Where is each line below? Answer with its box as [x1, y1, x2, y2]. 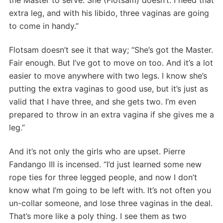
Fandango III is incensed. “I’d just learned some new [9, 159, 202, 169]
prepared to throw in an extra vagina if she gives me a [9, 109, 214, 119]
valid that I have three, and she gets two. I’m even [9, 96, 196, 107]
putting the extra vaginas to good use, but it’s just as [9, 83, 208, 94]
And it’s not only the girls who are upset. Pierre [9, 146, 185, 156]
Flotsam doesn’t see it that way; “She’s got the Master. [9, 44, 213, 55]
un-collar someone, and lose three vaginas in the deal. [9, 198, 213, 208]
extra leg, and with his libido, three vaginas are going [9, 7, 209, 18]
